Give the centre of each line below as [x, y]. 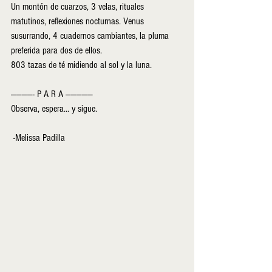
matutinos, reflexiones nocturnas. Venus [79, 22]
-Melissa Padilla [39, 138]
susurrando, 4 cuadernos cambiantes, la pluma [91, 36]
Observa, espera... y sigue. [54, 109]
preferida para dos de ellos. [58, 51]
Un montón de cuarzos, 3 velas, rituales [79, 7]
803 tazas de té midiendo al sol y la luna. [83, 65]
